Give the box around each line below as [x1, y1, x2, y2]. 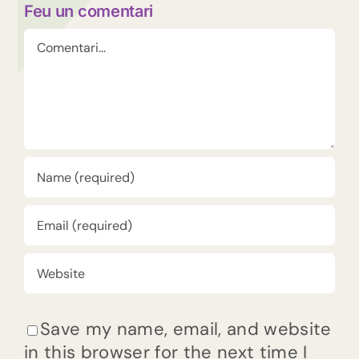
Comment [22, 28, 109, 52]
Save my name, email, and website [39, 317, 332, 341]
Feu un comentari [23, 2, 154, 22]
